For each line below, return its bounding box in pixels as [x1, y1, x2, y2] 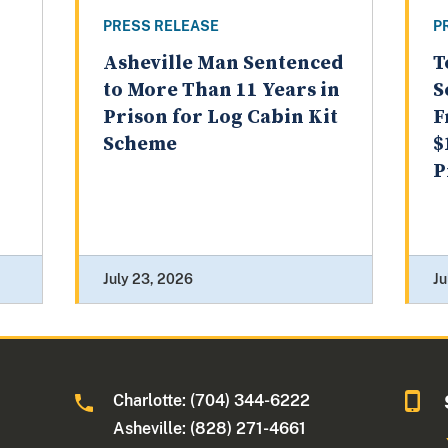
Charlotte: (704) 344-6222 [113, 391, 311, 411]
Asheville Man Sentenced [102, 51, 343, 77]
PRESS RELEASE [102, 18, 219, 35]
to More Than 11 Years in [102, 78, 340, 104]
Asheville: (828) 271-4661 [113, 419, 307, 439]
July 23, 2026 [102, 271, 193, 288]
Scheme [102, 132, 177, 158]
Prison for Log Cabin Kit [102, 105, 338, 131]
